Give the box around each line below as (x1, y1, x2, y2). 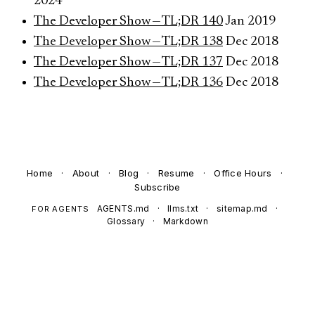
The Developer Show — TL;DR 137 (34, 56, 223, 69)
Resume (157, 167, 195, 179)
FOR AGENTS (31, 204, 89, 214)
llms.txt (167, 203, 199, 214)
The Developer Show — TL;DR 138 (34, 35, 223, 49)
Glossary (107, 216, 146, 226)
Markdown (162, 216, 208, 226)
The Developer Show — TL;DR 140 (34, 15, 223, 28)
